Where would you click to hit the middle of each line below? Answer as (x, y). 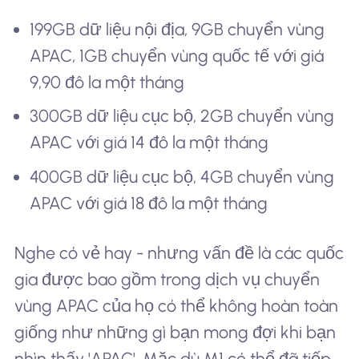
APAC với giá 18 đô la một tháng (149, 203)
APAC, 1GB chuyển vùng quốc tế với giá (177, 55)
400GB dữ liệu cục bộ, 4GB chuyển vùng (182, 176)
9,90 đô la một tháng (107, 82)
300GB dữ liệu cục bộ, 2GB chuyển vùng (182, 116)
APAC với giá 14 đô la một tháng (149, 143)
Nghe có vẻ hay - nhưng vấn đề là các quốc (179, 252)
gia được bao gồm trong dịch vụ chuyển (167, 279)
